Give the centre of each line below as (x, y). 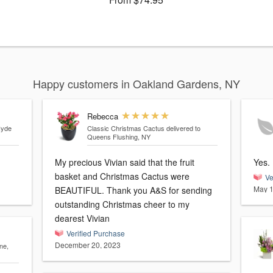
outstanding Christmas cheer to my (122, 204)
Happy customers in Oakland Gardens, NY (136, 84)
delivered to (183, 128)
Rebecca (102, 116)
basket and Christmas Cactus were (122, 176)
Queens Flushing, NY (131, 137)
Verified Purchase (96, 233)
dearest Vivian (82, 218)
